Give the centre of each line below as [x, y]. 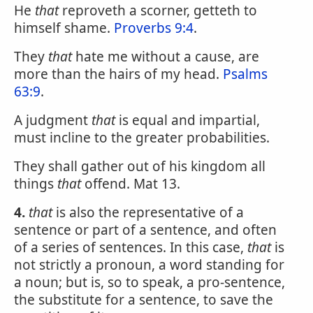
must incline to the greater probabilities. [142, 138]
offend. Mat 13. [131, 184]
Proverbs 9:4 [154, 28]
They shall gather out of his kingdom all [140, 166]
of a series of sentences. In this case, [131, 247]
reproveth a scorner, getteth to [158, 10]
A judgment [53, 120]
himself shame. [64, 28]
